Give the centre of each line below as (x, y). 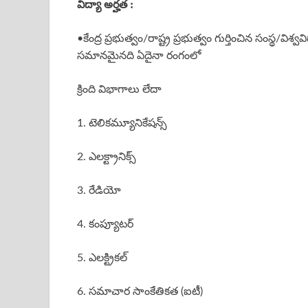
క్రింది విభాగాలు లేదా (119, 90)
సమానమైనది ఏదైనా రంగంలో (139, 56)
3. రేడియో (99, 191)
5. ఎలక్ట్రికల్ (102, 258)
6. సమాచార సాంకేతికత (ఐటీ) (140, 292)
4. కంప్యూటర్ (105, 224)
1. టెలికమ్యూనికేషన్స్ (122, 123)
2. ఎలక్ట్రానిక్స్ (107, 157)
